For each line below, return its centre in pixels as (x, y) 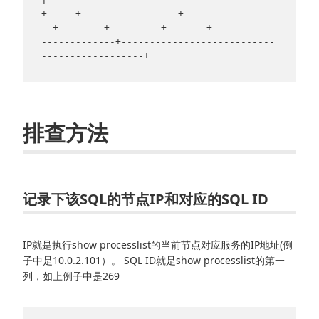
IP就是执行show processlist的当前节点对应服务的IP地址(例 (158, 245)
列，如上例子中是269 (71, 276)
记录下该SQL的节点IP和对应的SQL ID (146, 199)
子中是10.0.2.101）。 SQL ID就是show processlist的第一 (154, 261)
